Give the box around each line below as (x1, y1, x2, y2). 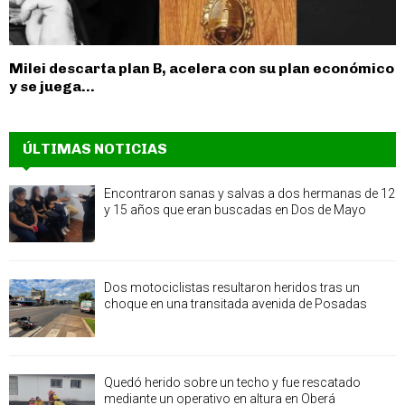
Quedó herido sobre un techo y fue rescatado (104, 374, 361, 390)
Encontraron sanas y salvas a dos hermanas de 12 (104, 186, 395, 202)
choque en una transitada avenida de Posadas (104, 297, 367, 312)
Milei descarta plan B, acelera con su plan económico (9, 60, 394, 78)
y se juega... (9, 78, 95, 96)
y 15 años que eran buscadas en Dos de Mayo (104, 202, 366, 218)
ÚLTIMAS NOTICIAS (23, 140, 167, 158)
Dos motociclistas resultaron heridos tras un (104, 280, 360, 296)
